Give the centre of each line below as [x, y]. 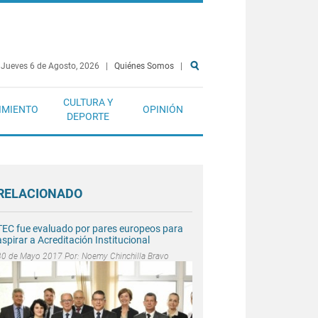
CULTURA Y [88, 102]
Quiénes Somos [144, 66]
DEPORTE [88, 116]
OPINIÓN [163, 109]
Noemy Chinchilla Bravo [125, 256]
